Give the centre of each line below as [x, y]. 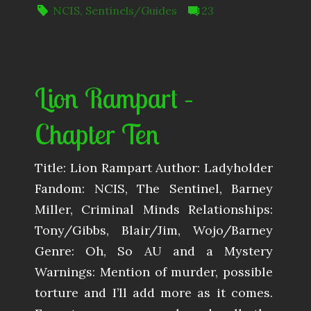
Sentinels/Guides [132, 11]
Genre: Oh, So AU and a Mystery [154, 251]
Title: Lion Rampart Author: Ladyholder [154, 168]
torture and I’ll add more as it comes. [154, 293]
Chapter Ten [97, 134]
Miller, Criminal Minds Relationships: [154, 210]
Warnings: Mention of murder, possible [154, 272]
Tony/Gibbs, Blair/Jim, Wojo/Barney [154, 230]
